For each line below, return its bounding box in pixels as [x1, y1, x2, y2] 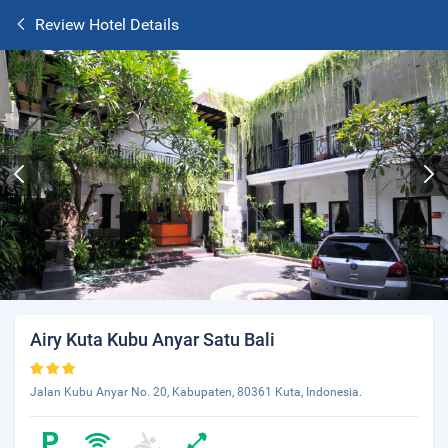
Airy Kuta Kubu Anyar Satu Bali [30, 329, 275, 350]
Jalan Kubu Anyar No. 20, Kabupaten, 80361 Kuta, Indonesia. [30, 385, 362, 399]
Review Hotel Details [35, 15, 179, 34]
